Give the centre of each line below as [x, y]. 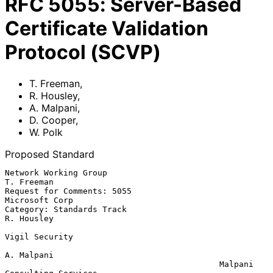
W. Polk [46, 132]
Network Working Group [56, 172]
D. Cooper [52, 120]
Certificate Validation [107, 29]
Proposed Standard [50, 154]
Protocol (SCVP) [83, 52]
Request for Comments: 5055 [68, 191]
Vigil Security [39, 236]
